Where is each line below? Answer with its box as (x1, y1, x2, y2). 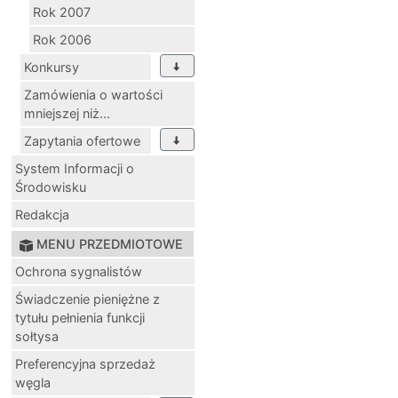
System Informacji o (15, 160, 134, 176)
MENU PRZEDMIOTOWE (36, 235, 183, 251)
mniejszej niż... (24, 105, 110, 121)
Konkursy (24, 59, 79, 75)
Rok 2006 (33, 31, 92, 47)
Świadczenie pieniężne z (15, 291, 160, 306)
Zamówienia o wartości (24, 86, 163, 102)
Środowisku (15, 179, 86, 195)
